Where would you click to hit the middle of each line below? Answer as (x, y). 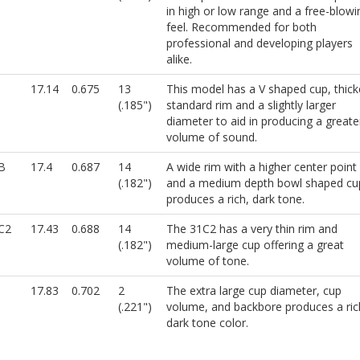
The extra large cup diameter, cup (254, 291)
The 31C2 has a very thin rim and (252, 229)
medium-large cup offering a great (255, 245)
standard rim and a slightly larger (251, 105)
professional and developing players (259, 43)
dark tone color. (207, 323)
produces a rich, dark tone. (235, 199)
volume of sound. (211, 137)
